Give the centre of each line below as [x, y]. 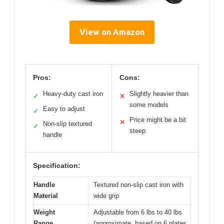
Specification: [57, 166]
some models [149, 105]
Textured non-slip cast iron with [138, 185]
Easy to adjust [64, 109]
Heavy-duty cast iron [73, 94]
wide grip [106, 196]
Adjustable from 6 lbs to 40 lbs [138, 212]
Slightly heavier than [159, 94]
